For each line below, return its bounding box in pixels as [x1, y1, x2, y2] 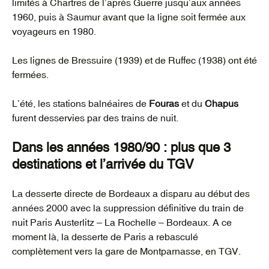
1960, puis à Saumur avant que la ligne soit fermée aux [12, 11, 246, 23]
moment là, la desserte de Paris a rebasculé [12, 231, 198, 243]
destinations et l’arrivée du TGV [12, 157, 194, 172]
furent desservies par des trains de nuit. [12, 112, 178, 124]
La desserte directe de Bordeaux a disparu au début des [12, 188, 250, 199]
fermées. [12, 69, 49, 80]
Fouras [149, 98, 179, 109]
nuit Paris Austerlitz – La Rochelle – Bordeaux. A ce [12, 217, 232, 228]
